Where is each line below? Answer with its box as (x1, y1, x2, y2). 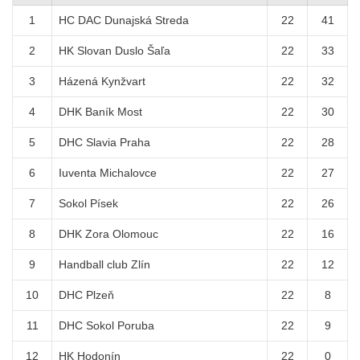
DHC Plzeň (59, 288, 114, 302)
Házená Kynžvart (59, 75, 145, 88)
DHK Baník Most (59, 105, 142, 119)
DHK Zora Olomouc (59, 227, 158, 241)
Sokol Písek (59, 197, 118, 211)
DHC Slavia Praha (59, 136, 150, 149)
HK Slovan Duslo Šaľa (59, 44, 170, 58)
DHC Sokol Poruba (59, 319, 154, 333)
